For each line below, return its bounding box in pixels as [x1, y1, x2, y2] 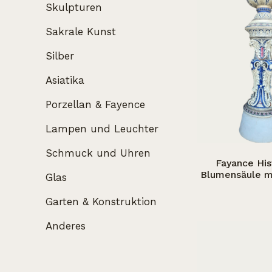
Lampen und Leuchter [46, 122, 158, 135]
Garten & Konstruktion [46, 195, 157, 208]
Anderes [46, 219, 86, 232]
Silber [46, 49, 74, 62]
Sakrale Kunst [46, 25, 116, 38]
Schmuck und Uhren [46, 146, 151, 159]
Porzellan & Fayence [46, 98, 145, 110]
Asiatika [46, 73, 84, 86]
